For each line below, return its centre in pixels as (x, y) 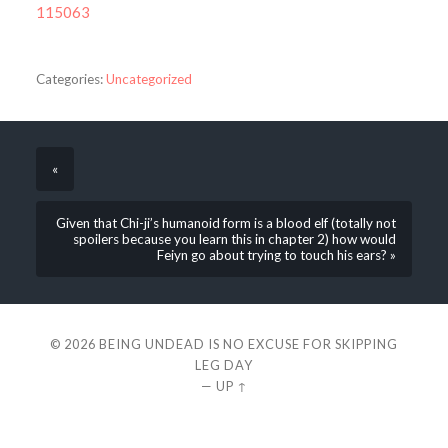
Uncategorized (148, 78)
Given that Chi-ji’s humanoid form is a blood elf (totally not (226, 223)
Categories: (69, 78)
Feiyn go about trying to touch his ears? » (277, 255)
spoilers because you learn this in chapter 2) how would (235, 239)
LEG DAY (224, 364)
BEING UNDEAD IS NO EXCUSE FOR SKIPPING (248, 343)
